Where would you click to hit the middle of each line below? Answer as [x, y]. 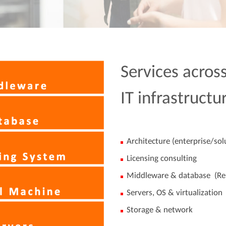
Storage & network [160, 210]
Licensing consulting [162, 158]
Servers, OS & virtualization [175, 192]
